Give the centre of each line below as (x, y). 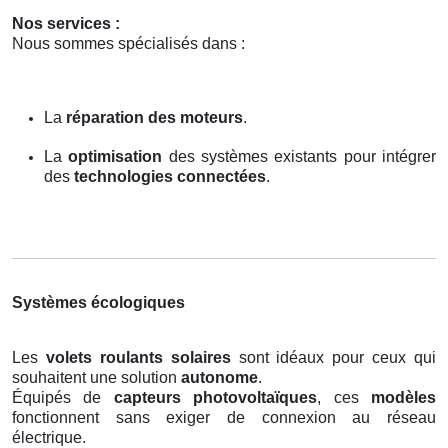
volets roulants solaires (138, 357)
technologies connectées (170, 176)
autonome (219, 377)
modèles (404, 397)
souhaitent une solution (96, 377)
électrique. (49, 437)
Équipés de (63, 397)
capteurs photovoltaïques (215, 397)
